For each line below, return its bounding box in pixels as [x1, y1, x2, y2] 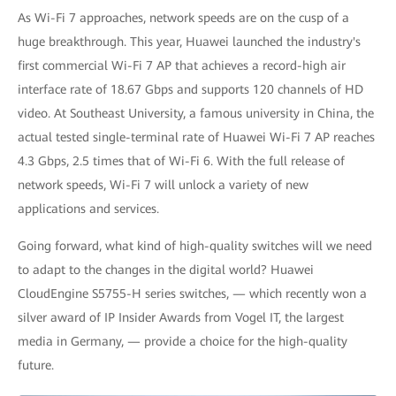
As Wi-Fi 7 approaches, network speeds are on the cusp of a [18, 11, 349, 25]
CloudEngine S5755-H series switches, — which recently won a [18, 286, 367, 301]
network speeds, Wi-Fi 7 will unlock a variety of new [18, 178, 308, 192]
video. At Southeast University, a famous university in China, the [18, 106, 374, 120]
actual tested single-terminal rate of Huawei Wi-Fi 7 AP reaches [18, 130, 375, 144]
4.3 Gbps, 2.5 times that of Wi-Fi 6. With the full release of [18, 154, 345, 168]
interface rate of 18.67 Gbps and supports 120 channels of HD [18, 82, 363, 96]
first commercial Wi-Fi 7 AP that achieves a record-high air [18, 58, 346, 72]
